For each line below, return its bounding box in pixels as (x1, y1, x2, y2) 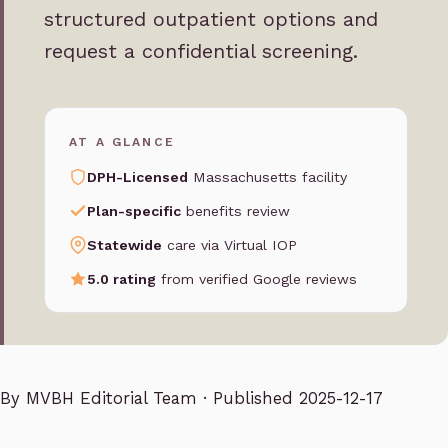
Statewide (87, 237, 162, 254)
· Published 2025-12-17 (197, 389, 383, 409)
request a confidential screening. (44, 39, 358, 64)
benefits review (181, 203, 290, 220)
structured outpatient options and (44, 7, 378, 32)
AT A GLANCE (69, 135, 175, 150)
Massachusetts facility (188, 169, 347, 186)
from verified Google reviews (156, 271, 357, 288)
